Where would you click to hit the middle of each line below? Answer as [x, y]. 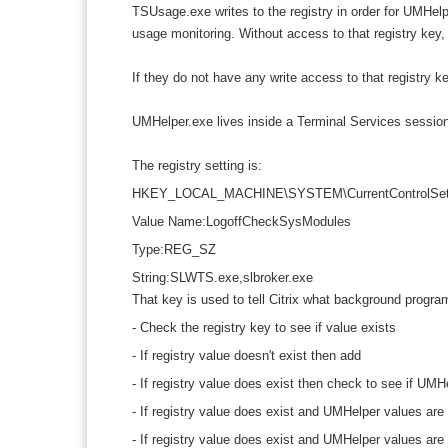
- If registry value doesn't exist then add [246, 355]
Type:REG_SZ [174, 249]
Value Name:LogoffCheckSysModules [241, 221]
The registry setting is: [197, 165]
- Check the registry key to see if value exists [264, 327]
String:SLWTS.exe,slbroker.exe [222, 277]
